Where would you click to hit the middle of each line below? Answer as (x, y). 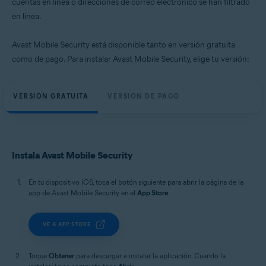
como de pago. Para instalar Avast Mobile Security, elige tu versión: (131, 59)
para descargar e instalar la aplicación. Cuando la (150, 256)
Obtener (61, 256)
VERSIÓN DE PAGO (144, 96)
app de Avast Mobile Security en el (83, 193)
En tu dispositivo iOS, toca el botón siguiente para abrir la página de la (136, 182)
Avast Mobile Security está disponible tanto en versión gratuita (123, 45)
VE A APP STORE (67, 224)
